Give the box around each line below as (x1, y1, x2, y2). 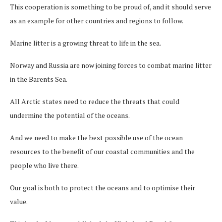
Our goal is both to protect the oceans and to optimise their (10, 182, 195, 192)
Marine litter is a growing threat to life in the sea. (10, 38, 161, 48)
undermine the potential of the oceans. (10, 110, 130, 120)
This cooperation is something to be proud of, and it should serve (10, 1, 211, 11)
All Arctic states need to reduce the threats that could (10, 96, 179, 106)
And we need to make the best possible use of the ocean (10, 132, 183, 142)
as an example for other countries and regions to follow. (10, 15, 183, 25)
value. (10, 196, 28, 206)
